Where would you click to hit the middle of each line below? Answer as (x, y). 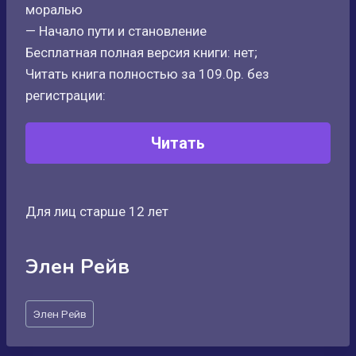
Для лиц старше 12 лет (97, 211)
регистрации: (66, 95)
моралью (54, 10)
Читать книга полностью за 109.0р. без (147, 74)
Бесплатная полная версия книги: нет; (141, 52)
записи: (48, 327)
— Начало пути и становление (116, 31)
